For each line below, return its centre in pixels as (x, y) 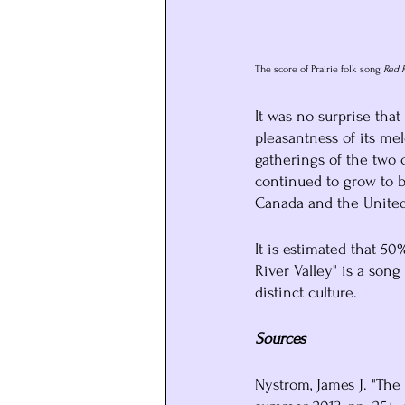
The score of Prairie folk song (319, 69)
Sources (280, 338)
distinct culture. (306, 292)
